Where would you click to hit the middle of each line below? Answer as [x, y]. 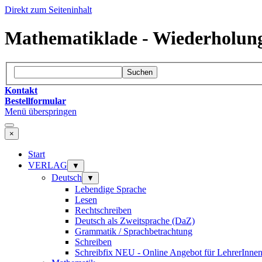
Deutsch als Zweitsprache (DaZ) [135, 221]
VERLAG [48, 166]
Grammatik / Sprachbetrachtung [134, 232]
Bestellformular [35, 101]
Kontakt [21, 91]
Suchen [140, 73]
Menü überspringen [41, 112]
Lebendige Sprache [111, 189]
